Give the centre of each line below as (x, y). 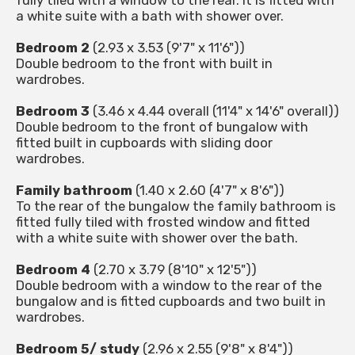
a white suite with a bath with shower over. (150, 16)
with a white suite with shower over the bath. (157, 238)
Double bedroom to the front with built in (144, 64)
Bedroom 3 (53, 111)
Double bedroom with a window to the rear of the (169, 286)
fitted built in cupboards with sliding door (144, 143)
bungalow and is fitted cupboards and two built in (171, 302)
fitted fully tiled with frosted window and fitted (163, 222)
